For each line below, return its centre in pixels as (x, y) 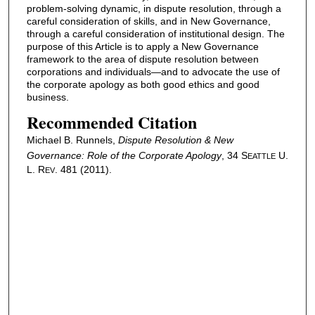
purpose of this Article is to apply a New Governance (142, 46)
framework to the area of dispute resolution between (142, 59)
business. (47, 97)
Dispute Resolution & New (175, 140)
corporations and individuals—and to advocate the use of (153, 71)
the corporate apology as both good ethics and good (143, 84)
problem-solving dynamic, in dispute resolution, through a (154, 8)
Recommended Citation (111, 122)
